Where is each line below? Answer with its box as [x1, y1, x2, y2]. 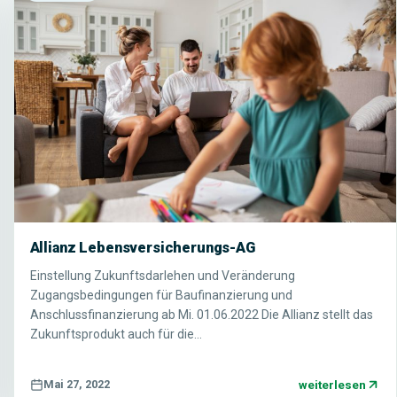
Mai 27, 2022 [43, 378, 110, 392]
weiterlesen [298, 377, 366, 392]
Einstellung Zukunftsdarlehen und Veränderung [29, 268, 295, 283]
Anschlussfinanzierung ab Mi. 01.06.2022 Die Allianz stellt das [29, 307, 373, 322]
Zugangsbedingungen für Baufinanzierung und [29, 287, 292, 302]
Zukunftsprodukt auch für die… [29, 326, 202, 341]
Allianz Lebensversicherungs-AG [29, 238, 255, 256]
